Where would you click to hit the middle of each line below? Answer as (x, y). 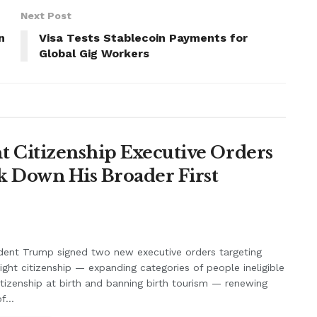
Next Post (46, 16)
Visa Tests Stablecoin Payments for (143, 38)
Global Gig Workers (94, 54)
